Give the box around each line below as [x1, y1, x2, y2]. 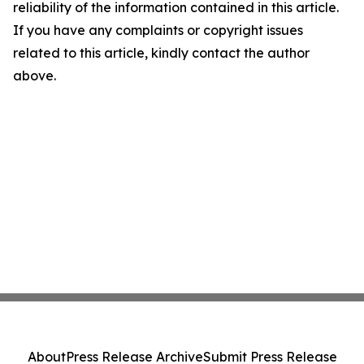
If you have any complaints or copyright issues [13, 22, 303, 38]
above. [13, 67, 56, 84]
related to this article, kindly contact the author [13, 45, 310, 61]
